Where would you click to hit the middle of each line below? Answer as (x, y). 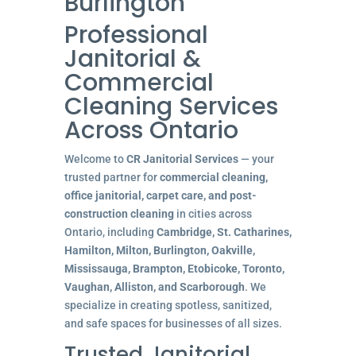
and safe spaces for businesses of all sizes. (173, 323)
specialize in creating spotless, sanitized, (168, 305)
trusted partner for (112, 177)
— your (256, 159)
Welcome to (95, 159)
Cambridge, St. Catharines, (224, 232)
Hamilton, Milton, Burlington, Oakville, (159, 250)
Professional (136, 35)
